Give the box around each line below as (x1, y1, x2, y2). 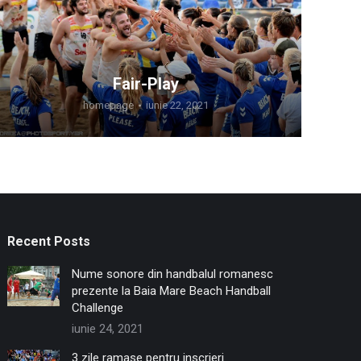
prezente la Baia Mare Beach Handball (72, 283, 272, 298)
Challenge (72, 300, 124, 315)
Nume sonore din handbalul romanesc (72, 266, 274, 281)
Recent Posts (7, 233, 91, 249)
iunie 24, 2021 (72, 321, 144, 336)
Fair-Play (113, 73, 179, 93)
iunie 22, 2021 (146, 98, 209, 111)
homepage (83, 98, 134, 111)
